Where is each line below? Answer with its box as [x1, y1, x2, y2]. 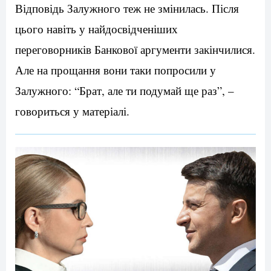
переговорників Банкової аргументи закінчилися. [15, 42, 255, 57]
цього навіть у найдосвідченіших [15, 21, 178, 36]
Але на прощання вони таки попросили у [15, 62, 216, 77]
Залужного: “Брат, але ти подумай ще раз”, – [15, 83, 234, 98]
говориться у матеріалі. [15, 103, 129, 119]
